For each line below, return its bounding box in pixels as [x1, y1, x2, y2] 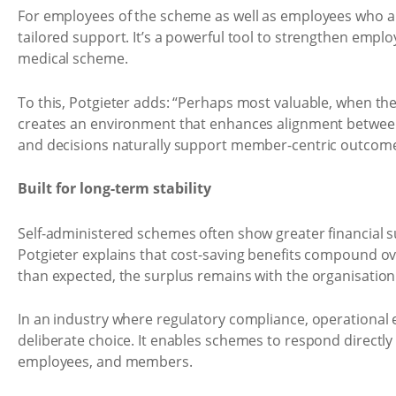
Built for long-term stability [18, 179, 211, 198]
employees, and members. [18, 352, 193, 371]
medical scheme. [18, 49, 128, 68]
